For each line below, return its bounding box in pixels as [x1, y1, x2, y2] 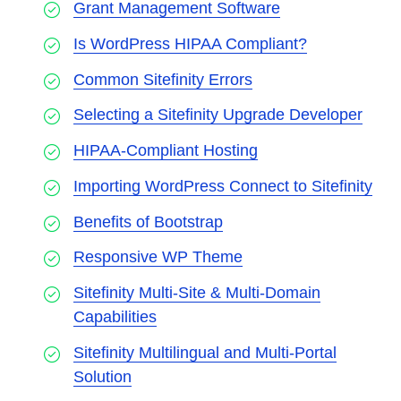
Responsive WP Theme [73, 248, 243, 267]
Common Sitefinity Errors [73, 70, 252, 89]
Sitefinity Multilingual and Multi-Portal [73, 344, 337, 363]
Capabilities [73, 308, 157, 327]
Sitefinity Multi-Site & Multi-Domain [73, 284, 320, 303]
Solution [73, 368, 132, 387]
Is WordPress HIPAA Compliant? [73, 34, 307, 53]
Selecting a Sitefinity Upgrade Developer [73, 106, 363, 124]
